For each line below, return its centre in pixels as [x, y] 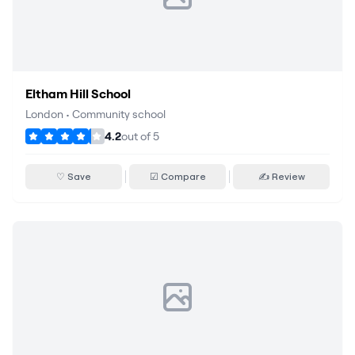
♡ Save [74, 176]
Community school [119, 114]
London [44, 114]
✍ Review [281, 176]
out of [137, 136]
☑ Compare [177, 176]
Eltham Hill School [78, 94]
